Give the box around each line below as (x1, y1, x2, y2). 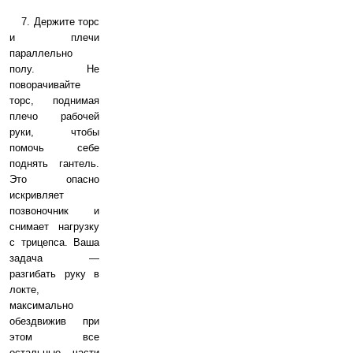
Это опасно (9, 173, 99, 185)
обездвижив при (9, 314, 99, 327)
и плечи (9, 31, 99, 43)
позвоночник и (9, 204, 99, 217)
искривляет (9, 188, 64, 201)
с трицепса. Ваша (9, 236, 99, 248)
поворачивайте (9, 78, 80, 91)
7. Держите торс (21, 15, 99, 28)
